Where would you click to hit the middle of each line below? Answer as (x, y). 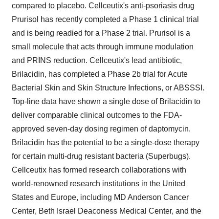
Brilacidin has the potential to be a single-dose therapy (106, 142)
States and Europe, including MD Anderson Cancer (100, 197)
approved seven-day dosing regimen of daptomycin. (101, 129)
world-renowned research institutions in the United (99, 184)
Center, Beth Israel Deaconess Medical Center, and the (107, 211)
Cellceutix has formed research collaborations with (99, 170)
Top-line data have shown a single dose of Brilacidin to (106, 101)
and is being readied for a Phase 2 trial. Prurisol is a (101, 33)
